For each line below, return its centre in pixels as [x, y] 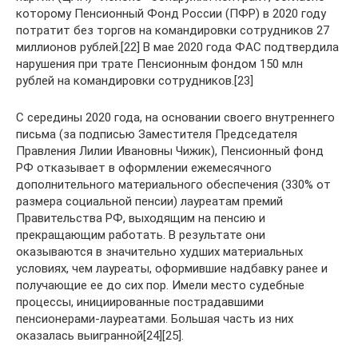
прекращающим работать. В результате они [141, 235]
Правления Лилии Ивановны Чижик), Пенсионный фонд [170, 151]
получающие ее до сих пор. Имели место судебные [160, 285]
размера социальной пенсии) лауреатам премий [149, 201]
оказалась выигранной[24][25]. [100, 335]
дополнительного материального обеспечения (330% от [173, 184]
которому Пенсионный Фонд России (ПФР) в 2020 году [171, 13]
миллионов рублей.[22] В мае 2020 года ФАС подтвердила [177, 47]
